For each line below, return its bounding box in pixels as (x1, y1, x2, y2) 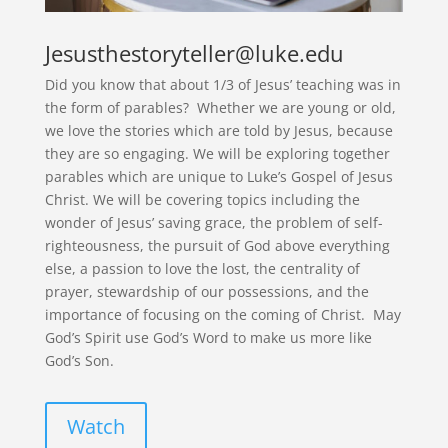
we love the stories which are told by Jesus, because (44, 121, 393, 141)
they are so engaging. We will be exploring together (44, 144, 390, 164)
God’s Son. (44, 351, 118, 371)
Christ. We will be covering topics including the (44, 190, 360, 210)
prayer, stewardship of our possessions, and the (44, 282, 369, 302)
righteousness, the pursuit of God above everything (44, 236, 390, 256)
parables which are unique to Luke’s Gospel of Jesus (44, 167, 393, 187)
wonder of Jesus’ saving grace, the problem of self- (44, 213, 383, 233)
